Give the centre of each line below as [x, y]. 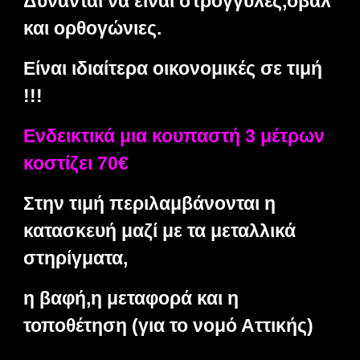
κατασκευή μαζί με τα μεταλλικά [160, 231]
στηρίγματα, [76, 258]
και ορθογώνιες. [93, 28]
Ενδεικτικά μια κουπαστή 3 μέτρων [174, 136]
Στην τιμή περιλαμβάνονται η [150, 203]
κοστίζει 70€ [79, 163]
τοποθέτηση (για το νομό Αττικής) [171, 325]
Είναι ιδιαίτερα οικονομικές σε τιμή [173, 68]
